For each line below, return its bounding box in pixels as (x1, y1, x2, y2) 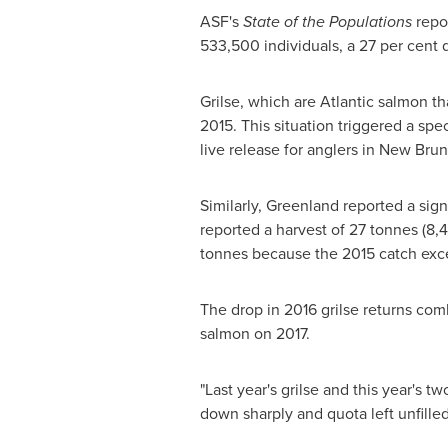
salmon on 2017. (199, 322, 310, 345)
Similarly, (199, 194, 266, 217)
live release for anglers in (199, 138, 379, 161)
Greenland (265, 194, 339, 217)
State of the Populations (242, 10, 412, 33)
